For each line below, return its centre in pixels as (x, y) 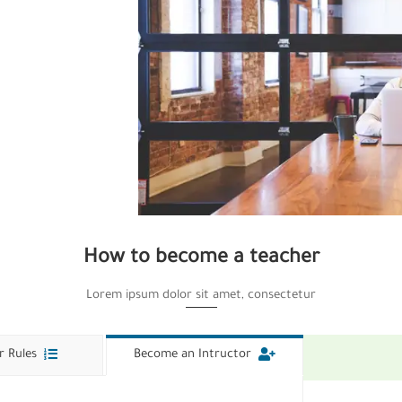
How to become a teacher (201, 259)
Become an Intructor (192, 354)
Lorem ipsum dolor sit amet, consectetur (201, 295)
